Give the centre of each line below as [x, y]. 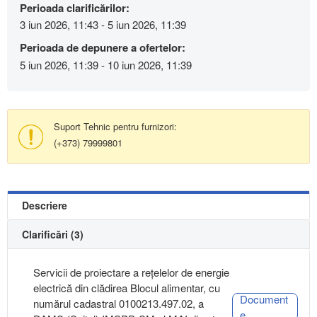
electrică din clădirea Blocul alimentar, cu [127, 287]
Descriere [45, 205]
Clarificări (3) [53, 234]
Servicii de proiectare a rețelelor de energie [131, 272]
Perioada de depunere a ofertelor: [103, 48]
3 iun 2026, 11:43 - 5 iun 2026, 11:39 [103, 25]
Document [264, 299]
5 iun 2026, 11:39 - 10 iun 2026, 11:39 [106, 64]
